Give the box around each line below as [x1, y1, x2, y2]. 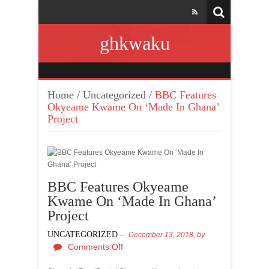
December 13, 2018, [128, 231, 197, 239]
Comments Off [68, 242, 123, 252]
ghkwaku [99, 32, 170, 54]
